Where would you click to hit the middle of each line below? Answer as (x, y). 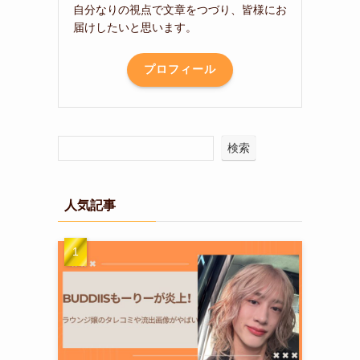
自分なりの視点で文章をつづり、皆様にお (180, 9)
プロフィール (180, 70)
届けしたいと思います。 (135, 27)
